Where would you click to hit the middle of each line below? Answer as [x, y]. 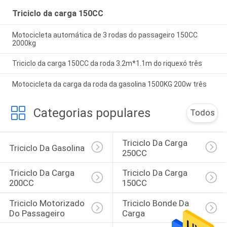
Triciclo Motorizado [48, 203]
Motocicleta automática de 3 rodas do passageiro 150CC [105, 35]
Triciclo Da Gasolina [47, 148]
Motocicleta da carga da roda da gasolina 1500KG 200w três [109, 84]
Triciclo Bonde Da [156, 203]
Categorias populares [92, 113]
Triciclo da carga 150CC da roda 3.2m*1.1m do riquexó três [107, 64]
